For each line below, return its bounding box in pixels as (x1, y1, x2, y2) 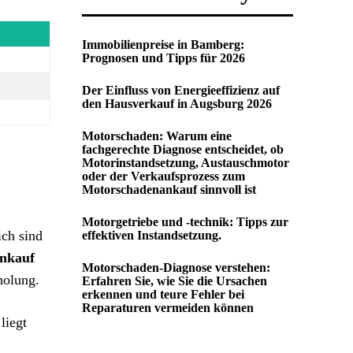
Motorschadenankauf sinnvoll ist (82, 183, 256, 196)
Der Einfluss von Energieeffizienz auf (82, 84, 280, 97)
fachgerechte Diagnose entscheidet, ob (82, 143, 284, 156)
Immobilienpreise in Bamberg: (82, 38, 244, 51)
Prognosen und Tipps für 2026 (82, 51, 245, 65)
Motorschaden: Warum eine (82, 129, 232, 143)
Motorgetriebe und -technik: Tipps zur (82, 215, 288, 229)
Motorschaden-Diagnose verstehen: (82, 261, 270, 274)
